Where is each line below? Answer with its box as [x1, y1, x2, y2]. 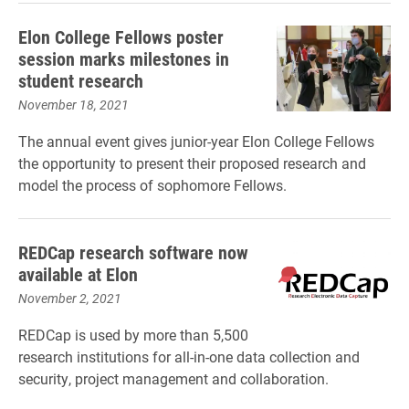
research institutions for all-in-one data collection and [18, 347, 360, 366]
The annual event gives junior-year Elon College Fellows [18, 131, 374, 151]
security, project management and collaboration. [18, 369, 329, 388]
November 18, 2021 [18, 96, 129, 113]
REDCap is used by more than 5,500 [18, 325, 248, 344]
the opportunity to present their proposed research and [18, 153, 366, 173]
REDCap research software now [18, 240, 248, 264]
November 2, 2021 [18, 289, 121, 307]
